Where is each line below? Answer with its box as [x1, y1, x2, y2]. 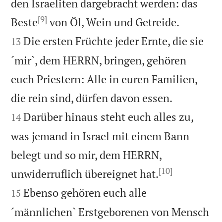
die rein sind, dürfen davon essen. [11, 90, 173, 105]
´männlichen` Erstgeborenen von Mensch [11, 204, 210, 219]
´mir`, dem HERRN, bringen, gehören [11, 53, 187, 67]
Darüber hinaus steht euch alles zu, [23, 109, 194, 124]
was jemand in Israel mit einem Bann [11, 128, 190, 143]
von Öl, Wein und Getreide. [47, 14, 180, 29]
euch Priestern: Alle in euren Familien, [11, 71, 198, 86]
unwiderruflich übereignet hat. [11, 166, 159, 181]
